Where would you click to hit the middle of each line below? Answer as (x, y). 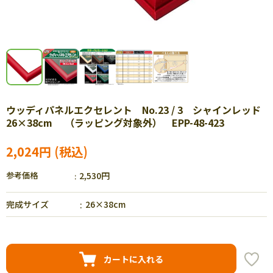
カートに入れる (133, 259)
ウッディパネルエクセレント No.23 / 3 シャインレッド (133, 110)
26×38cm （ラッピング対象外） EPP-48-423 (115, 122)
